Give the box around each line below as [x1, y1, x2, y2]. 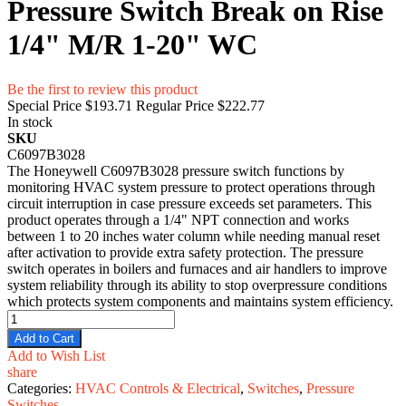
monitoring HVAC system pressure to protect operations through [7, 179, 375, 195]
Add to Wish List [7, 347, 105, 363]
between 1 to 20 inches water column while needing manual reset [7, 227, 380, 244]
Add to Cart [14, 331, 74, 345]
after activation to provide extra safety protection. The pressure [7, 244, 363, 260]
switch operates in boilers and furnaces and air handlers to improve [7, 260, 387, 276]
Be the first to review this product [7, 81, 198, 97]
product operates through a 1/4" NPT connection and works [7, 211, 349, 227]
